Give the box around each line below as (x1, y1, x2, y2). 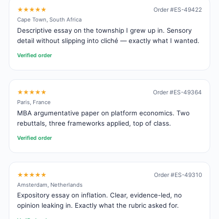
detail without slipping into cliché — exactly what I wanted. (17, 36, 199, 44)
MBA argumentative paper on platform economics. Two (17, 109, 190, 117)
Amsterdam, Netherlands (17, 181, 83, 188)
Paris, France (17, 98, 51, 106)
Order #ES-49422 (153, 6, 202, 14)
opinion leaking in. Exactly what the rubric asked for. (17, 201, 179, 210)
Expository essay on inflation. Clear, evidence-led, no (17, 191, 182, 199)
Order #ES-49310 (154, 171, 202, 178)
